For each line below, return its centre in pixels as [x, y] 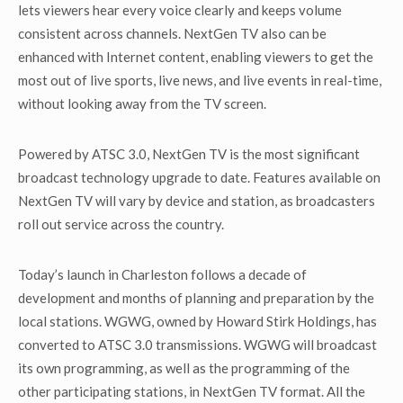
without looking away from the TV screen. [142, 103]
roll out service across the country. [121, 224]
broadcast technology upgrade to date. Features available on [199, 177]
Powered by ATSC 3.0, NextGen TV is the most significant [189, 154]
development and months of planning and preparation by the [196, 298]
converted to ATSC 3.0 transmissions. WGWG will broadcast [197, 345]
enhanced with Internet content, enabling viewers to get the [196, 57]
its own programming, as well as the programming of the [184, 368]
